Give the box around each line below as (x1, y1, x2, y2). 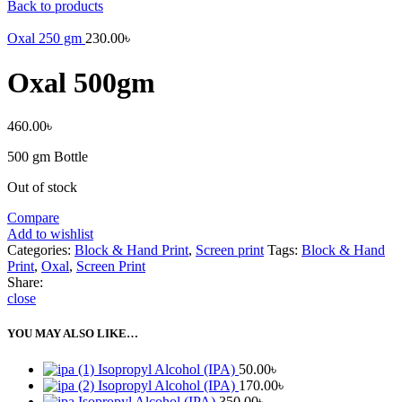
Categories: (7, 242, 71, 258)
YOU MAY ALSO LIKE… (7, 327, 138, 341)
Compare (7, 210, 59, 226)
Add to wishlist (7, 226, 93, 242)
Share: (7, 275, 43, 291)
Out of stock (7, 179, 77, 196)
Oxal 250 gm (7, 31, 85, 47)
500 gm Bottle (7, 149, 88, 165)
